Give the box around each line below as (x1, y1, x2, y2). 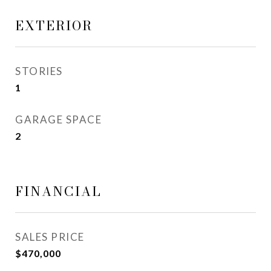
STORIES (15, 65, 63, 77)
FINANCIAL (15, 181, 102, 201)
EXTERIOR (15, 16, 93, 35)
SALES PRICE (15, 230, 85, 243)
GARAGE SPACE (15, 113, 102, 126)
